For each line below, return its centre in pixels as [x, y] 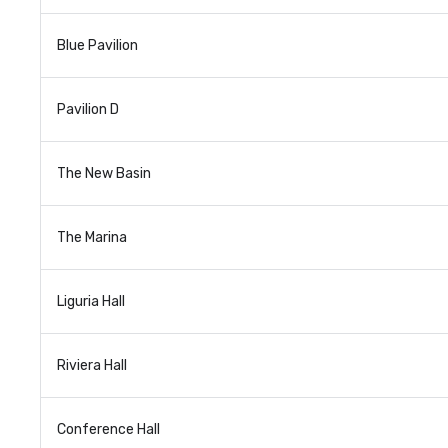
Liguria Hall [91, 301]
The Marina [92, 237]
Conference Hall [108, 429]
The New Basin [104, 173]
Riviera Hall [92, 365]
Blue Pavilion [97, 45]
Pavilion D [88, 109]
